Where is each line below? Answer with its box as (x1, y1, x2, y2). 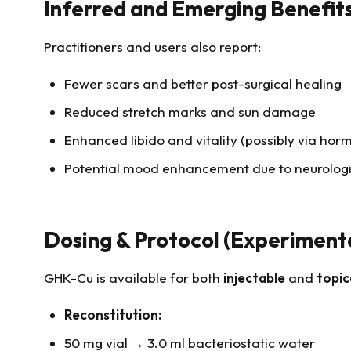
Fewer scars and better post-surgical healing (63, 75, 342, 92)
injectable (223, 269, 285, 286)
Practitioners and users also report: (44, 38, 261, 56)
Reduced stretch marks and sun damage (63, 103, 316, 121)
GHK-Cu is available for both (44, 269, 223, 286)
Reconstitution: (63, 306, 161, 324)
